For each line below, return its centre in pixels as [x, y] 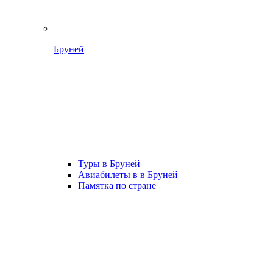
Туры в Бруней [109, 164]
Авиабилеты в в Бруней [128, 175]
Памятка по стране [117, 186]
